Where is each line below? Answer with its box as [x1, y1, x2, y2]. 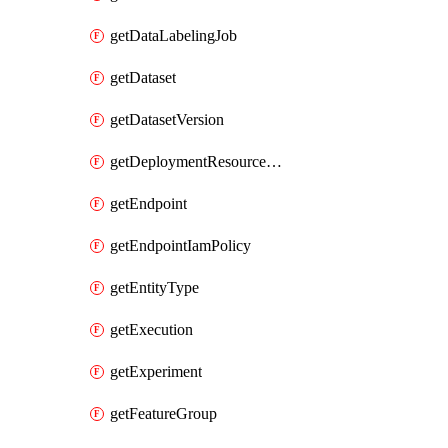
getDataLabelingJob [110, 27, 237, 44]
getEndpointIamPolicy [110, 237, 251, 254]
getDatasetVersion [110, 111, 224, 128]
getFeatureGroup [110, 405, 217, 422]
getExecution [110, 321, 193, 338]
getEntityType [110, 279, 199, 296]
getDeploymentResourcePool [266, 153, 282, 170]
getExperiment [110, 363, 202, 380]
